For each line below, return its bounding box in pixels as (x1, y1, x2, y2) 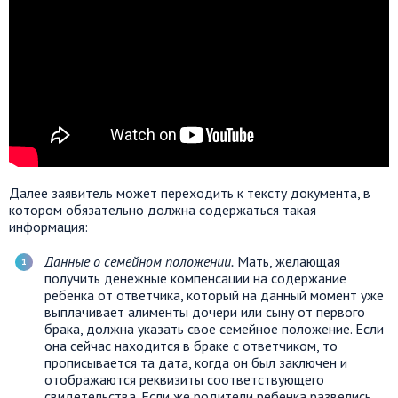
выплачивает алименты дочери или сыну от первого (44, 302, 365, 321)
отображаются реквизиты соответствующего (44, 370, 324, 388)
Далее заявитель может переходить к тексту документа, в (9, 183, 370, 202)
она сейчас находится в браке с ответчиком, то (44, 336, 338, 354)
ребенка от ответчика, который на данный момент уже (44, 285, 384, 304)
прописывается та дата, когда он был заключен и (44, 353, 347, 371)
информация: (9, 217, 88, 235)
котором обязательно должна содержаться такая (9, 200, 316, 219)
